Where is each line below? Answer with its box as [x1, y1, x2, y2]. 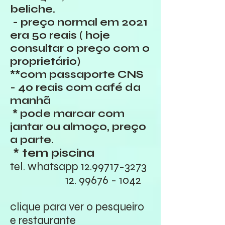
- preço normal [10, 16, 100, 29]
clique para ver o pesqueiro [10, 200, 144, 213]
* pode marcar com [10, 107, 125, 120]
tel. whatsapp [10, 160, 81, 173]
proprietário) [10, 55, 80, 68]
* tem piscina [10, 146, 94, 160]
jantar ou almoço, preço [10, 121, 146, 133]
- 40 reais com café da [10, 81, 141, 94]
